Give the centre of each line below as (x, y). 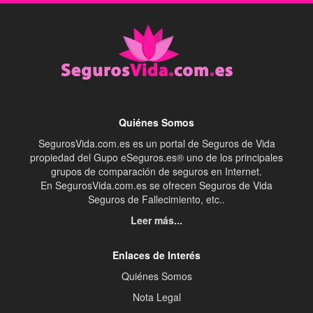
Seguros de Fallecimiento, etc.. (156, 199)
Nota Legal (156, 297)
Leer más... (156, 220)
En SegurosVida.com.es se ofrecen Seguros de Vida (156, 185)
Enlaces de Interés (156, 255)
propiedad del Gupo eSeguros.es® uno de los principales (156, 158)
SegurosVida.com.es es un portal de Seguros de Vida (156, 144)
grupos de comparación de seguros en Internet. (156, 172)
